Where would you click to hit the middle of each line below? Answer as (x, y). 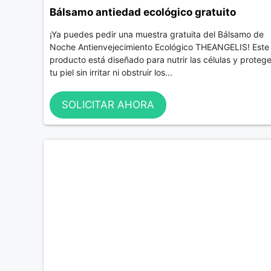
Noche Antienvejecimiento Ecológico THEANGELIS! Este (159, 47)
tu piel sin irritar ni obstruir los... (111, 73)
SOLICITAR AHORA (108, 104)
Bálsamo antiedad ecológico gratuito (143, 12)
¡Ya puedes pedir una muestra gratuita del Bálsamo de (157, 34)
